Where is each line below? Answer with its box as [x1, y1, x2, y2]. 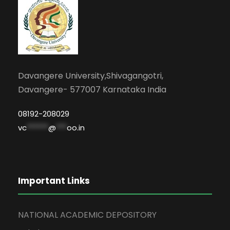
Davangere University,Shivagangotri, [18, 70, 163, 82]
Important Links [18, 175, 90, 187]
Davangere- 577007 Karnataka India [18, 84, 166, 96]
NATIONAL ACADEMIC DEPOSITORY [18, 209, 157, 221]
